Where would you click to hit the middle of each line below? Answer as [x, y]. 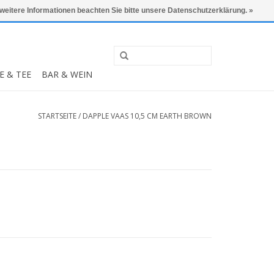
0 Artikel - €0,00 [35, 11]
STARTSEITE [57, 116]
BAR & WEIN [67, 74]
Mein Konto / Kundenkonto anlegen [150, 11]
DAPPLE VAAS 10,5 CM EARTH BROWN [147, 116]
